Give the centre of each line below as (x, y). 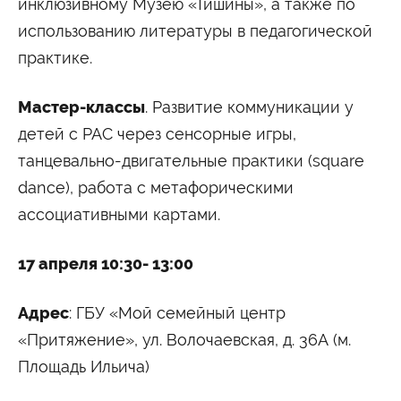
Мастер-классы (81, 107)
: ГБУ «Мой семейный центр (177, 312)
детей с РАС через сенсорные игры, (157, 133)
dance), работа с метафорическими (156, 187)
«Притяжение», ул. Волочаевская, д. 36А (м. (184, 339)
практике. (55, 57)
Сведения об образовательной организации (149, 20)
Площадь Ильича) (84, 366)
